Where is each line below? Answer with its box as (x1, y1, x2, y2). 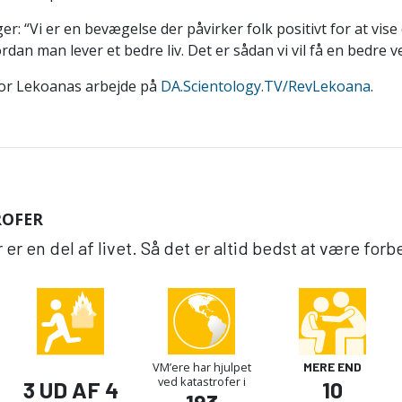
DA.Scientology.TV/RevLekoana (161, 75, 371, 96)
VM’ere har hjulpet (152, 358, 251, 375)
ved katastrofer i (157, 372, 246, 389)
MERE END (303, 358, 363, 374)
